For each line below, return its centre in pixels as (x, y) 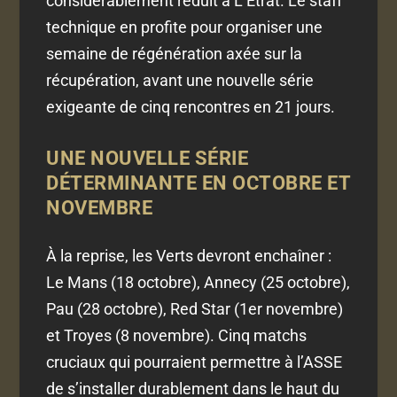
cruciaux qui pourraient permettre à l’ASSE (195, 362)
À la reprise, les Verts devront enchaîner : (189, 256)
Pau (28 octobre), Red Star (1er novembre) (195, 309)
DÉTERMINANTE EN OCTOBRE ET (198, 183)
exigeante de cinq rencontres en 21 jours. (191, 107)
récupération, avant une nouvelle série (180, 81)
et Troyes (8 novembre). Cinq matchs (177, 336)
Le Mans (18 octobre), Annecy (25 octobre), (198, 283)
